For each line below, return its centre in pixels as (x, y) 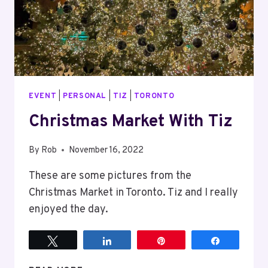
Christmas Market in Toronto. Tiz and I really (133, 193)
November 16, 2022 (106, 150)
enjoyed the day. (68, 209)
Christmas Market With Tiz (131, 122)
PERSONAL (85, 96)
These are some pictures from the (110, 176)
